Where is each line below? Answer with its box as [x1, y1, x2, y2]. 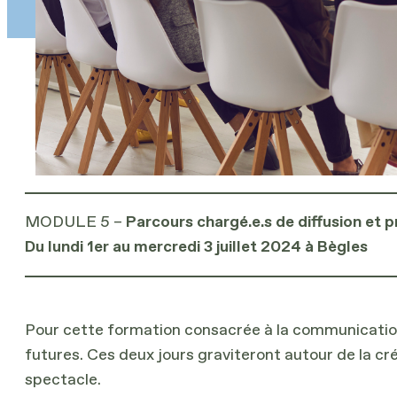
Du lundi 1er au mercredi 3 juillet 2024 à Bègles [25, 238, 368, 255]
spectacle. [25, 371, 101, 388]
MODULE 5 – [25, 214, 122, 230]
